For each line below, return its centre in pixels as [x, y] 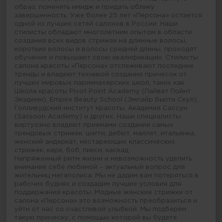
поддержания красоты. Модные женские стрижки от [104, 193]
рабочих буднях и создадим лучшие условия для [98, 184]
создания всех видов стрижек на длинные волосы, [101, 41]
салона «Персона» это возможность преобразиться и [106, 201]
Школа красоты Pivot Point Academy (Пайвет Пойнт [103, 91]
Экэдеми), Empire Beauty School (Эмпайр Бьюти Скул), [107, 100]
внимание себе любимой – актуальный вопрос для [100, 167]
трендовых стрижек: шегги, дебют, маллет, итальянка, [105, 134]
